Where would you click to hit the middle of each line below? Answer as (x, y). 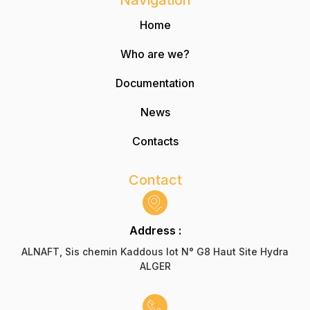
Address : (155, 231)
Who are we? (155, 54)
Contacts (155, 142)
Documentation (155, 83)
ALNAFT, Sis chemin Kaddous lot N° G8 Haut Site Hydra (155, 252)
